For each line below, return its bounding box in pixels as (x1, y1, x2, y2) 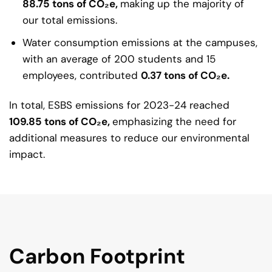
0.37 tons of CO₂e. (141, 68, 230, 82)
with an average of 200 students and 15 (22, 52, 216, 66)
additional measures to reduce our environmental (9, 131, 250, 144)
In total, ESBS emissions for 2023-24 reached (9, 98, 229, 112)
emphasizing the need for (112, 114, 236, 128)
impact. (9, 147, 45, 161)
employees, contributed (22, 68, 141, 82)
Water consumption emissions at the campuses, (22, 35, 258, 49)
